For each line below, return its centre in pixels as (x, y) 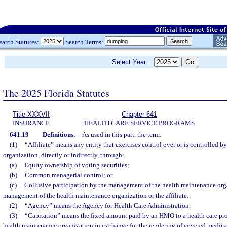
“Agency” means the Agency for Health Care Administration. (107, 205)
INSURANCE (31, 123)
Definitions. (59, 135)
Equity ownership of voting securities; (77, 165)
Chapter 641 (139, 114)
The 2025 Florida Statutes (56, 93)
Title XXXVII (31, 114)
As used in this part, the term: (122, 135)
